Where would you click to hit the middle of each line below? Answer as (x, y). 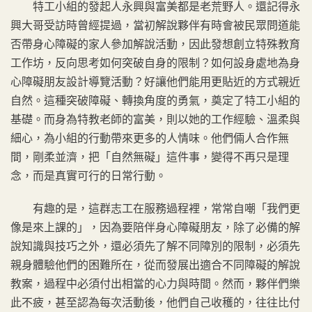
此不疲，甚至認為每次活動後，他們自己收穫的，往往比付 (155, 303)
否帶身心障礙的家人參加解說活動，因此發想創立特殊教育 (155, 44)
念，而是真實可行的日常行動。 (88, 176)
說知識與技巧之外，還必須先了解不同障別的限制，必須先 (155, 246)
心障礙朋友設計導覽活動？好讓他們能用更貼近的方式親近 (155, 82)
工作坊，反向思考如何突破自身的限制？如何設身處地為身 (155, 63)
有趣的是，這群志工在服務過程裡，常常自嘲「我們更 (155, 209)
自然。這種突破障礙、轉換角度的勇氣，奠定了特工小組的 (155, 101)
